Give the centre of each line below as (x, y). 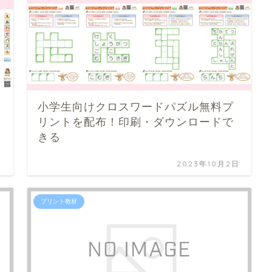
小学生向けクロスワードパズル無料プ (136, 107)
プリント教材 (59, 201)
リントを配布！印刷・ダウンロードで (136, 122)
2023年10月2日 (209, 163)
